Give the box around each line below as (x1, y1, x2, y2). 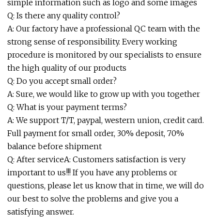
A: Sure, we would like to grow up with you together (7, 89, 200, 99)
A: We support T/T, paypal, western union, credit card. (7, 115, 204, 125)
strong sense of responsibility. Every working (7, 37, 177, 46)
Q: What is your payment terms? (7, 102, 127, 112)
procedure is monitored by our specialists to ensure (7, 50, 201, 60)
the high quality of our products (7, 63, 126, 73)
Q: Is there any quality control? (7, 11, 120, 20)
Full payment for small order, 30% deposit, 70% (7, 128, 184, 138)
